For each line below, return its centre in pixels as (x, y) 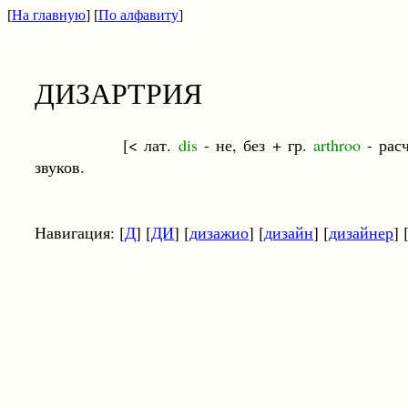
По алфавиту (138, 15)
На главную (49, 15)
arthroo (337, 145)
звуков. (60, 167)
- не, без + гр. (255, 145)
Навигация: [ (80, 232)
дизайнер (361, 232)
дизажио (219, 232)
